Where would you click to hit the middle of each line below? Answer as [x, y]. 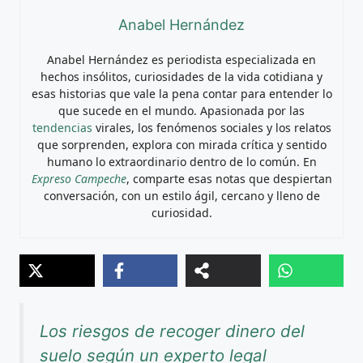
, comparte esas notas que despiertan [229, 178]
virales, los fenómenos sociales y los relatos [211, 127]
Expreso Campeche [79, 178]
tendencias [62, 127]
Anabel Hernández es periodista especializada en [181, 59]
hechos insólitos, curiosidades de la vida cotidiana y [181, 76]
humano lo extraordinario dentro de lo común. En [181, 161]
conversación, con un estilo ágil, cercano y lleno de [181, 195]
